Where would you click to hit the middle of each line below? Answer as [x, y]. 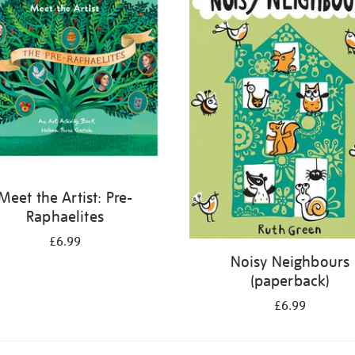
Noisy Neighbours [290, 261]
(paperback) [290, 280]
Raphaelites [65, 216]
